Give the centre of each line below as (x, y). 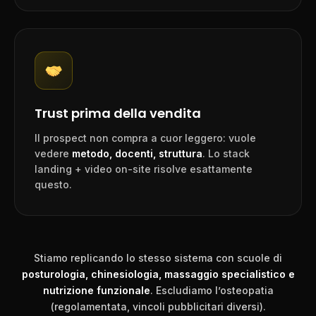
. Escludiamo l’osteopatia (212, 291)
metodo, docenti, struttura (137, 154)
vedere (53, 154)
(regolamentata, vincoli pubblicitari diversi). (158, 307)
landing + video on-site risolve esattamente (144, 169)
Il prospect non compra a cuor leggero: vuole (145, 138)
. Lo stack (226, 154)
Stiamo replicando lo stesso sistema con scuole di (158, 258)
